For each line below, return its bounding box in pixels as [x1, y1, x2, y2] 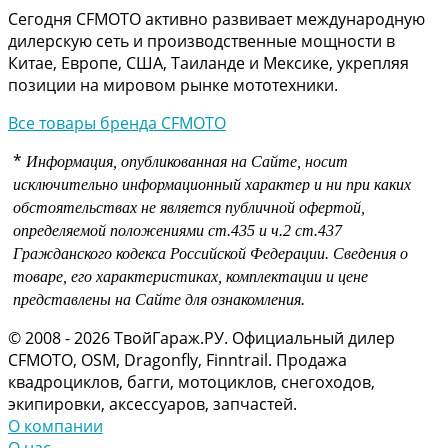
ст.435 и [208, 221, 271, 239]
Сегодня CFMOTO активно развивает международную [8, 7, 425, 30]
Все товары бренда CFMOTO [8, 111, 226, 134]
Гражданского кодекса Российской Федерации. [13, 244, 333, 262]
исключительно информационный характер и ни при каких [13, 175, 411, 193]
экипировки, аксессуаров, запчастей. [8, 392, 297, 415]
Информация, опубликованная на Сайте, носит [26, 152, 348, 170]
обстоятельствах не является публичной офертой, [13, 198, 365, 216]
